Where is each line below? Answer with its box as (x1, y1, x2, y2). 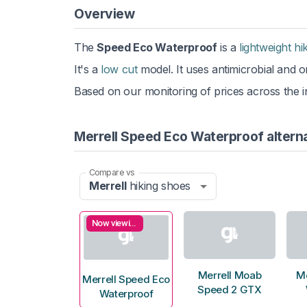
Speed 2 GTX (197, 283, 262, 297)
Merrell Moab (197, 269, 262, 282)
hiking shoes (126, 179, 191, 193)
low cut (101, 62, 138, 76)
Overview (74, 5, 135, 22)
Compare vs (89, 167, 134, 177)
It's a (74, 62, 101, 76)
